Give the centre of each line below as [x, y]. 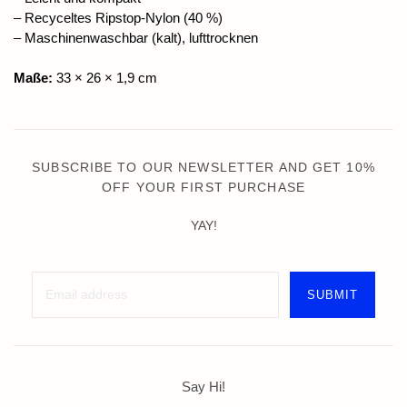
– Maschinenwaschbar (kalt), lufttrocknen [136, 38]
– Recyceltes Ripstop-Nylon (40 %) [118, 18]
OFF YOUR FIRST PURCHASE [203, 188]
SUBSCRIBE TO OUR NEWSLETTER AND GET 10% [203, 168]
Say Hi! [203, 387]
